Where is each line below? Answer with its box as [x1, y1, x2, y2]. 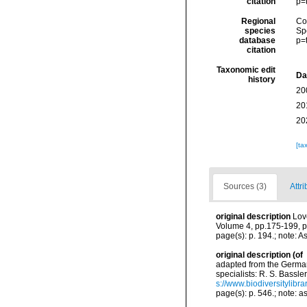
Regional [241, 16, 275, 26]
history [247, 75, 275, 84]
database [238, 36, 275, 45]
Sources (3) [223, 182, 267, 191]
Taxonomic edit [216, 65, 275, 75]
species [244, 26, 275, 36]
